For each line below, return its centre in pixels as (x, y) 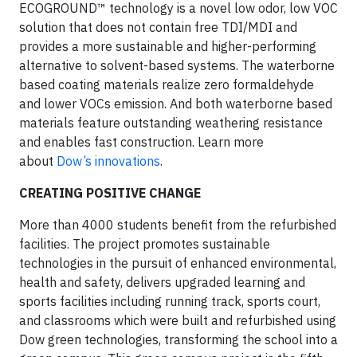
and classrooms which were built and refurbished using (178, 321)
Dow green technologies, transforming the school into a (178, 340)
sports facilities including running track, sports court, (170, 302)
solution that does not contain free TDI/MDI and (158, 27)
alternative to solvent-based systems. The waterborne (177, 66)
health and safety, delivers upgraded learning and (162, 282)
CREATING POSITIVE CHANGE (110, 193)
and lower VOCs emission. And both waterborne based (176, 104)
